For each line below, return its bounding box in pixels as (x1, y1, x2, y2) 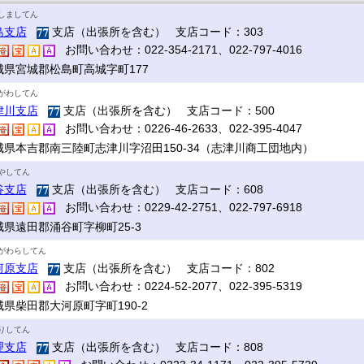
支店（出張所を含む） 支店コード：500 (59, 104, 275, 117)
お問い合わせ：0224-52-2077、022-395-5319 (54, 279, 302, 292)
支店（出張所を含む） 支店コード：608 (48, 183, 263, 196)
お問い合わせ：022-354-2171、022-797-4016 (54, 43, 302, 56)
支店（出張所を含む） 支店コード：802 (59, 262, 275, 275)
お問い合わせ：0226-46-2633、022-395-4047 (54, 122, 302, 135)
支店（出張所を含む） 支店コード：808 (48, 340, 263, 353)
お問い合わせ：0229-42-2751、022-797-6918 (54, 201, 302, 214)
